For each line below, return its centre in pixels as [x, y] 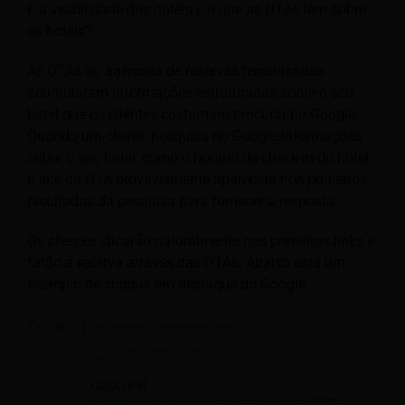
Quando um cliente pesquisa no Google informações [194, 137]
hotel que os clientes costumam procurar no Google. [193, 115]
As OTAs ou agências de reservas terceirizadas [175, 71]
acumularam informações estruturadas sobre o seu [190, 93]
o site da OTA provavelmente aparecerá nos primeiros [197, 180]
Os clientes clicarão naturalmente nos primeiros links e [201, 241]
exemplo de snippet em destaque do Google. [168, 285]
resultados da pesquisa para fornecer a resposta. [183, 202]
